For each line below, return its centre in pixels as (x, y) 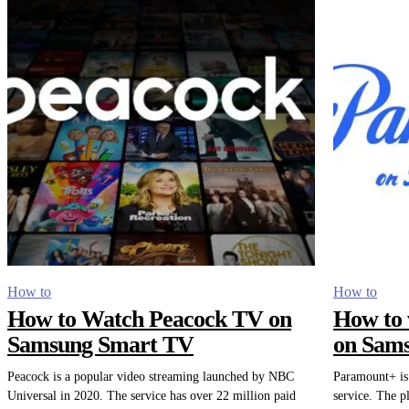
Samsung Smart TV (100, 345)
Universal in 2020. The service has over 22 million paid (152, 396)
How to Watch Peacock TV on (149, 319)
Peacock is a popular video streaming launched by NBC (151, 377)
